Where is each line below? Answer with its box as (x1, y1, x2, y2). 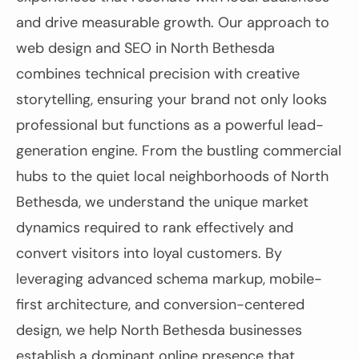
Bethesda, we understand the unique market (16, 192, 309, 212)
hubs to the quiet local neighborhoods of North (16, 166, 329, 186)
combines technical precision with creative (16, 63, 300, 83)
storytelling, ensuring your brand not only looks (16, 89, 327, 109)
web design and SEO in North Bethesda (16, 38, 275, 58)
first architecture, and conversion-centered (16, 294, 305, 314)
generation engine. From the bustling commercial (16, 140, 341, 160)
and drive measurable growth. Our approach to (16, 12, 329, 32)
